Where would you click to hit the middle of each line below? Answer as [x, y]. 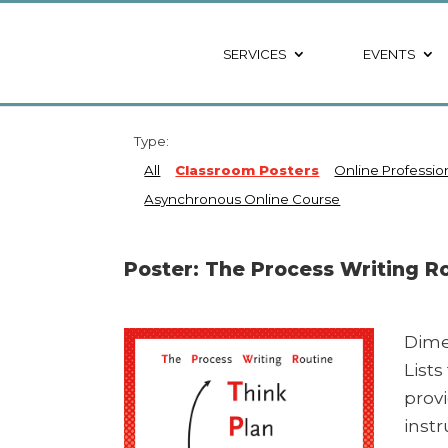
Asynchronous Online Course [242, 198]
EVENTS [388, 53]
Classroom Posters [247, 169]
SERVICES [254, 53]
